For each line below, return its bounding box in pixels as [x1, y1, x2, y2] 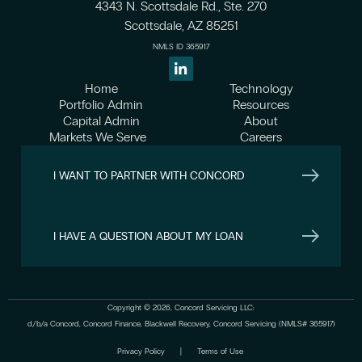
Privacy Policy [116, 347, 165, 357]
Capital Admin [62, 113, 140, 129]
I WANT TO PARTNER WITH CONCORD [53, 168, 244, 183]
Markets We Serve [49, 129, 153, 145]
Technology [229, 81, 293, 97]
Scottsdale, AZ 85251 [124, 18, 238, 34]
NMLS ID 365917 [153, 42, 209, 53]
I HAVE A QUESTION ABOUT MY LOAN [53, 229, 243, 243]
